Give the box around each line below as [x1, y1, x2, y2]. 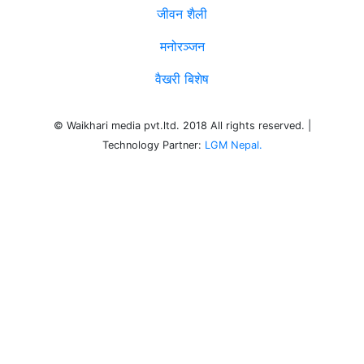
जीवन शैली [157, 6, 207, 23]
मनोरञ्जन [159, 38, 205, 55]
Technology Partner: [102, 139, 205, 152]
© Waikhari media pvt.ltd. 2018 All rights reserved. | [53, 119, 311, 132]
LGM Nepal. [204, 139, 262, 152]
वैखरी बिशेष [155, 71, 209, 88]
